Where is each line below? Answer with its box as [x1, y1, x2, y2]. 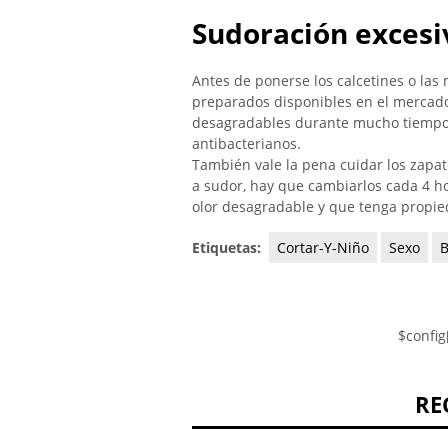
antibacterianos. [192, 133, 301, 153]
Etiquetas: [192, 238, 265, 258]
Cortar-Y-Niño [277, 238, 369, 258]
